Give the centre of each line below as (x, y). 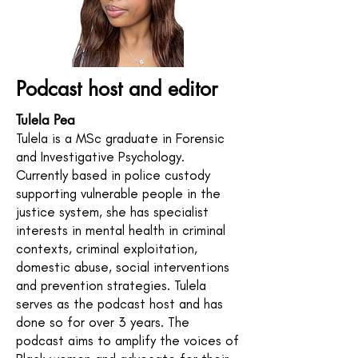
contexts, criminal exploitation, (107, 249)
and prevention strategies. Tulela (111, 285)
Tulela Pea (46, 120)
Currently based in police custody (113, 175)
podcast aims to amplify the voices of (127, 340)
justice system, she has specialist (112, 212)
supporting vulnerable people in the (118, 193)
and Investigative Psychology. (100, 157)
